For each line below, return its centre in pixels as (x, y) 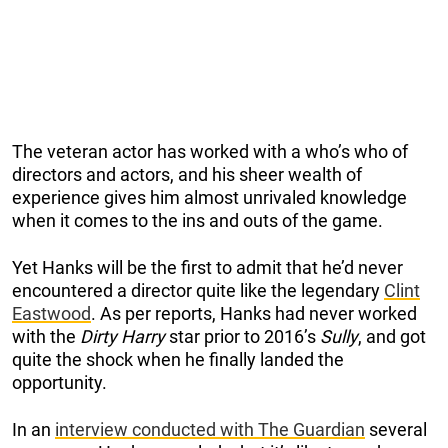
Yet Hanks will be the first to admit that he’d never (207, 268)
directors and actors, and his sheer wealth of (187, 175)
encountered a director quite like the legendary (198, 291)
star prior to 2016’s (244, 337)
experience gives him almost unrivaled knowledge (209, 198)
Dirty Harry (124, 337)
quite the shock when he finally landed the (178, 360)
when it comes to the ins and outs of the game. (197, 221)
